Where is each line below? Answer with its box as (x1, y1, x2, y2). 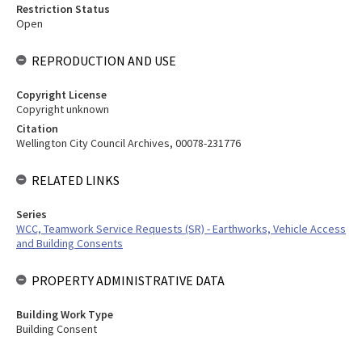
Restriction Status (16, 2, 110, 16)
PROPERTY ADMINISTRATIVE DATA (32, 272, 225, 288)
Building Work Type (16, 307, 113, 322)
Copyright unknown (16, 102, 109, 116)
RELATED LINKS (32, 172, 120, 188)
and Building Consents (16, 236, 123, 250)
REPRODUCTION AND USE (32, 53, 176, 69)
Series (16, 207, 47, 221)
